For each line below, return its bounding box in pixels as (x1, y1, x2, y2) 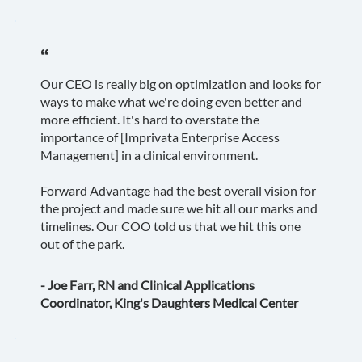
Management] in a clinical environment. (40, 147, 260, 163)
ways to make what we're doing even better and (40, 94, 302, 110)
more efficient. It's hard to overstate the (40, 112, 259, 128)
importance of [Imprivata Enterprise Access (40, 129, 280, 145)
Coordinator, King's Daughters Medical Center (40, 295, 298, 311)
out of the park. (40, 236, 124, 252)
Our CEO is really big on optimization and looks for (40, 76, 321, 92)
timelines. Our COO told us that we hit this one (40, 218, 301, 234)
